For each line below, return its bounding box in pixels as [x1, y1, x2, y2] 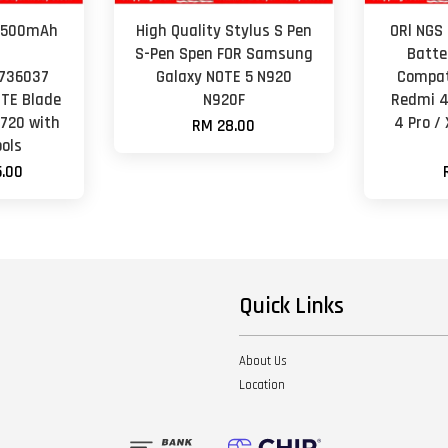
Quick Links [239, 291, 344, 321]
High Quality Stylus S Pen [135, 20, 312, 42]
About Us [239, 352, 287, 369]
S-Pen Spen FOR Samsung [134, 43, 313, 65]
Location [239, 376, 285, 393]
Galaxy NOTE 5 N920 [155, 66, 292, 88]
